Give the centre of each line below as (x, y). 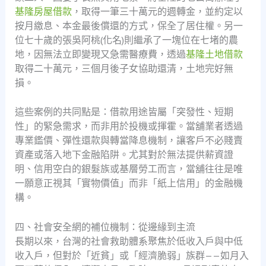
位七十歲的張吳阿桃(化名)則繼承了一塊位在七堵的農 (126, 39)
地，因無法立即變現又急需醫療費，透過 (100, 54)
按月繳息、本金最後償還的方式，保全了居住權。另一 (129, 25)
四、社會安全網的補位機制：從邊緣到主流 (105, 227)
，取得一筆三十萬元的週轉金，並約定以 (157, 11)
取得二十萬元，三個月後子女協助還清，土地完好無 (124, 68)
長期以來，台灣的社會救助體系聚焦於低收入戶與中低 (129, 241)
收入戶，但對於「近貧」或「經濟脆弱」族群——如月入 (132, 255)
